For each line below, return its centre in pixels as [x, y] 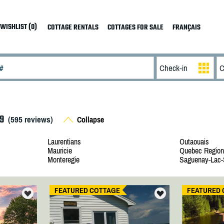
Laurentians [64, 141]
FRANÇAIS [186, 28]
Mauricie [59, 150]
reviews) [37, 119]
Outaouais [194, 141]
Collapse [89, 119]
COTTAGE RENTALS [73, 28]
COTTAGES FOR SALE [135, 28]
